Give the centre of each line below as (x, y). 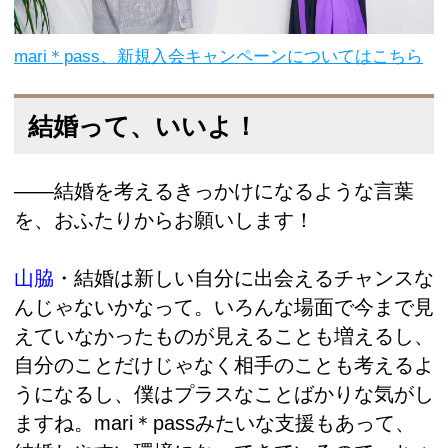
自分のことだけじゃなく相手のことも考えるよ (224, 364)
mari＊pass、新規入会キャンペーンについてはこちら (218, 57)
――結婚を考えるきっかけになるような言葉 (214, 191)
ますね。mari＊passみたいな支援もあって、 (214, 422)
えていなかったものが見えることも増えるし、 (224, 335)
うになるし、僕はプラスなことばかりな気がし (224, 393)
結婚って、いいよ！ (143, 125)
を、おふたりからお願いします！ (164, 220)
